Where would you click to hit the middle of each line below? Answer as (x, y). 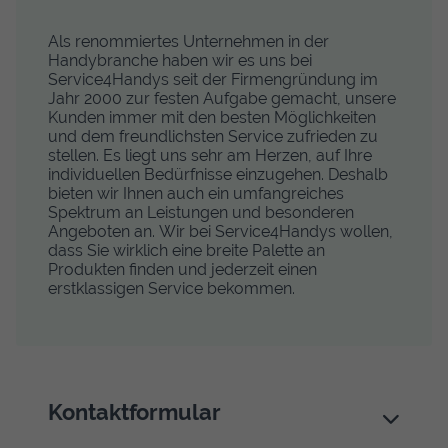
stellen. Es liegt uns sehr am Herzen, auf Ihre (210, 155)
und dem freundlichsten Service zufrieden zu (213, 136)
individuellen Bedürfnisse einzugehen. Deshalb (218, 174)
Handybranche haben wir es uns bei (180, 60)
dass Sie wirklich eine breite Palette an (186, 250)
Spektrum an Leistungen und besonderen (201, 212)
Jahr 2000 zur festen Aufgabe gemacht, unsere (222, 98)
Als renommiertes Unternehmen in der (188, 41)
